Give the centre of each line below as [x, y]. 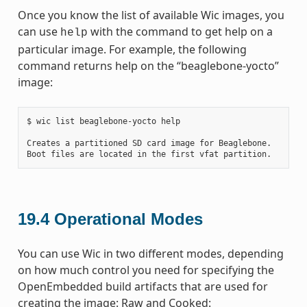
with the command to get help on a [180, 31]
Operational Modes [128, 219]
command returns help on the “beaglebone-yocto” [148, 65]
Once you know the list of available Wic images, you [151, 15]
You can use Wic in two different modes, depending [150, 253]
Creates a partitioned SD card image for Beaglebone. [149, 143]
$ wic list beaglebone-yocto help [103, 121]
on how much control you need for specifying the [146, 270]
